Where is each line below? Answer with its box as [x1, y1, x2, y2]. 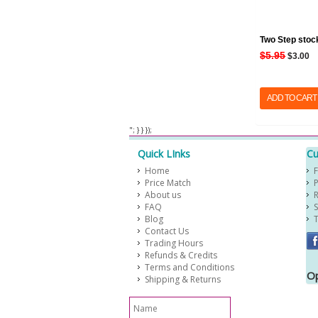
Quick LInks [138, 147, 190, 160]
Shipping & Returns [145, 273, 221, 285]
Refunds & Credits [145, 249, 217, 261]
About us [145, 189, 181, 201]
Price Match [145, 177, 191, 189]
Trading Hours [145, 237, 203, 249]
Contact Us [145, 225, 189, 237]
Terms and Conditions [145, 261, 234, 273]
